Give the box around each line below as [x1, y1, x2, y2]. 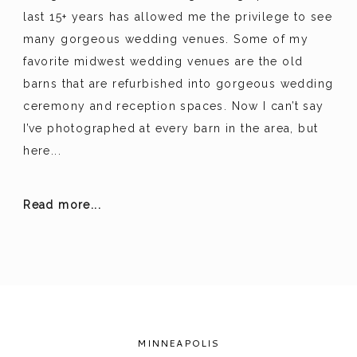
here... [23, 144, 61, 158]
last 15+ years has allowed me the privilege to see [23, 10, 333, 24]
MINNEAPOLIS [137, 336, 220, 351]
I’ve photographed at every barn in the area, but [23, 122, 319, 135]
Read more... [23, 198, 101, 212]
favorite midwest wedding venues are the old [23, 55, 304, 69]
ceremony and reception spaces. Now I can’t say [23, 100, 324, 113]
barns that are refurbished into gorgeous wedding [23, 77, 334, 91]
